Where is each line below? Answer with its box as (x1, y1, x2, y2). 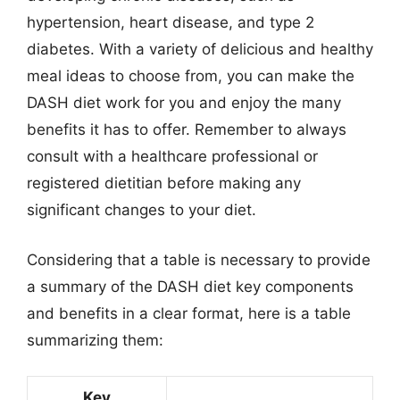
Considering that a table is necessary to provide (27, 250, 371, 269)
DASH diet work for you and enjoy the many (27, 94, 341, 112)
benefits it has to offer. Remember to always (27, 121, 346, 138)
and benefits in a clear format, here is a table (27, 304, 351, 322)
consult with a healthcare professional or (27, 147, 318, 165)
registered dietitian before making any (27, 174, 301, 192)
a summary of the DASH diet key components (27, 277, 354, 296)
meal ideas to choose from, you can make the (27, 67, 354, 85)
